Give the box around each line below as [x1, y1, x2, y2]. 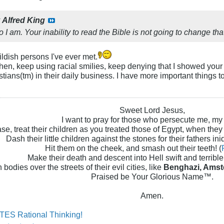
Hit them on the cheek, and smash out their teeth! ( [44, 143, 221, 152]
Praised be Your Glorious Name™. [90, 171, 213, 181]
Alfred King [2, 15, 45, 24]
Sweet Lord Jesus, [119, 105, 185, 114]
